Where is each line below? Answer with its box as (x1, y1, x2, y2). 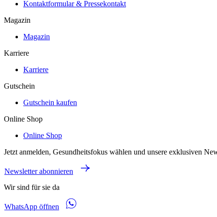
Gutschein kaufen (23, 98, 77, 107)
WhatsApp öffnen (4, 202, 59, 211)
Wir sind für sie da (4, 183, 60, 191)
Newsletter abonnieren (4, 167, 73, 175)
